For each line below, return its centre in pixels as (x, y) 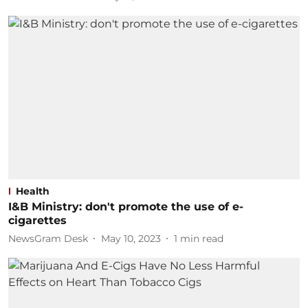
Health (33, 191)
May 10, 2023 (131, 238)
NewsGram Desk (48, 238)
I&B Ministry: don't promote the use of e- (126, 207)
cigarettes (37, 220)
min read (202, 238)
